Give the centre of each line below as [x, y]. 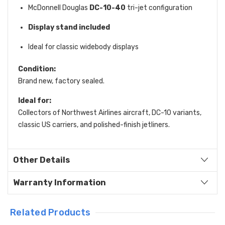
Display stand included [69, 27]
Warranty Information [60, 182]
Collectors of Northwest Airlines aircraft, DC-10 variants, [110, 113]
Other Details [41, 160]
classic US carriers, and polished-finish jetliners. [94, 125]
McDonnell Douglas [59, 8]
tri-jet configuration [159, 8]
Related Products [50, 212]
